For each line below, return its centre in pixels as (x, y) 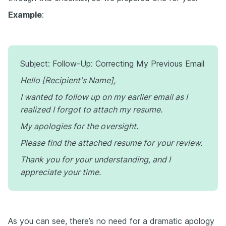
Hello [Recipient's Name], (68, 80)
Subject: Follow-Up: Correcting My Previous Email (112, 64)
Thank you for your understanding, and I (95, 159)
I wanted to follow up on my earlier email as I (104, 97)
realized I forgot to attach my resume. (91, 109)
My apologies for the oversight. (79, 126)
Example (25, 15)
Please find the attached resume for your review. (111, 143)
